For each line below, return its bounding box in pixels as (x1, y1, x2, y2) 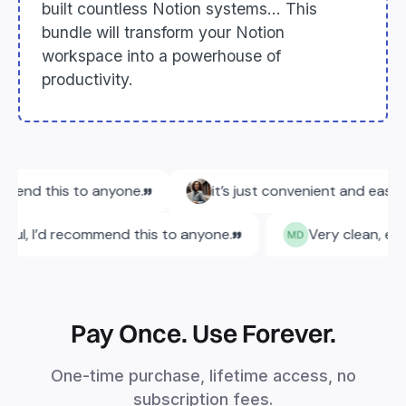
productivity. (42, 70, 133, 90)
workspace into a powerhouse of (42, 46, 281, 66)
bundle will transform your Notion (42, 23, 285, 43)
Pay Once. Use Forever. (70, 318, 336, 350)
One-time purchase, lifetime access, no (50, 366, 356, 386)
